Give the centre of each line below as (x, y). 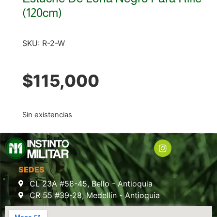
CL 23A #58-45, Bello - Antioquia (91, 183)
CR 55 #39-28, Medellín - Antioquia (94, 195)
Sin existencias (47, 115)
